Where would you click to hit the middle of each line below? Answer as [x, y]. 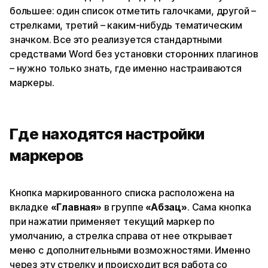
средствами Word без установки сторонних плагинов [134, 54]
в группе [124, 207]
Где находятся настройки [107, 134]
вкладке [30, 207]
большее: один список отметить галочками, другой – [133, 11]
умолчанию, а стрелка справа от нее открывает [121, 236]
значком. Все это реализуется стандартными [116, 40]
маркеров [47, 156]
